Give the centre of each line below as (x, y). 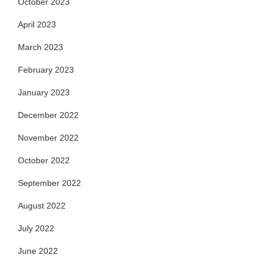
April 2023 (37, 25)
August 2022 (42, 206)
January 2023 (44, 93)
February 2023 (46, 70)
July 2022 (36, 229)
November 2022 (48, 138)
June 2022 (38, 251)
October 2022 (44, 161)
